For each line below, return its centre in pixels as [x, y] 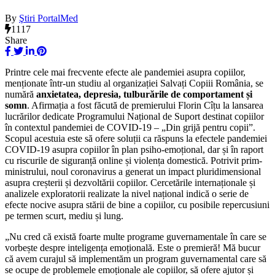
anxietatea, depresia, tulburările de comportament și [144, 94]
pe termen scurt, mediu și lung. [64, 215]
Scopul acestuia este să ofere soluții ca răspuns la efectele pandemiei [136, 138]
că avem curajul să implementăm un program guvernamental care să [136, 258]
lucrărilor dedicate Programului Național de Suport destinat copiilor [134, 116]
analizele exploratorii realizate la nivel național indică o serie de [127, 193]
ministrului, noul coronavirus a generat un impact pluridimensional [133, 171]
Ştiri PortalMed [48, 18]
